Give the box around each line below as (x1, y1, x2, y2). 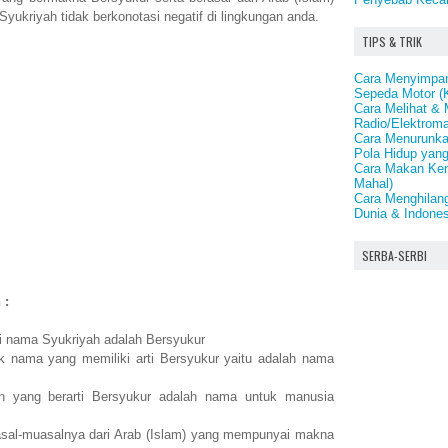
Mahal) (354, 175, 393, 191)
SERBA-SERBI (362, 246, 427, 264)
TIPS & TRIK (362, 32, 422, 50)
